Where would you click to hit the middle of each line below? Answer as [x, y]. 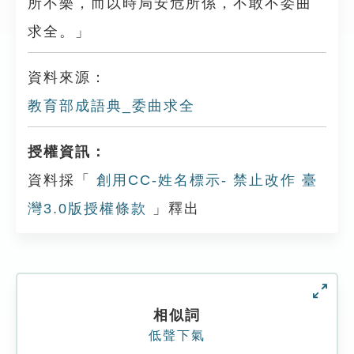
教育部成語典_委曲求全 [111, 106]
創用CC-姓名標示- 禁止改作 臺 [204, 180]
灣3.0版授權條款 [87, 209]
